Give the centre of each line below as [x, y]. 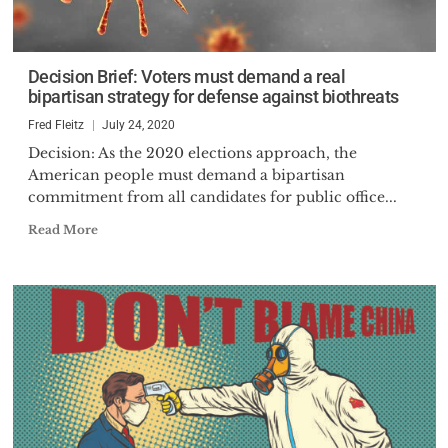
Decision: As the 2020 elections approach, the [192, 153]
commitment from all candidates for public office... [212, 197]
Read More [62, 229]
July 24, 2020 [138, 125]
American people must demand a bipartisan [186, 175]
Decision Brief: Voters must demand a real [186, 76]
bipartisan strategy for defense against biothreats [213, 96]
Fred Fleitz [55, 125]
